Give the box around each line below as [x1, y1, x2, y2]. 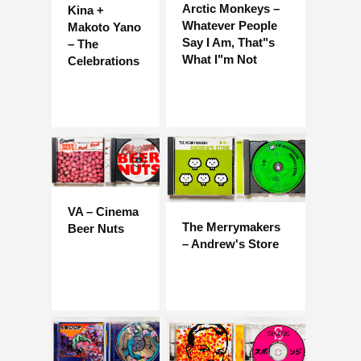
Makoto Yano [68, 19, 141, 34]
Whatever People [182, 19, 277, 33]
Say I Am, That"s [182, 35, 275, 50]
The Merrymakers [182, 220, 280, 234]
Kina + [68, 2, 104, 17]
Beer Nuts [68, 221, 124, 235]
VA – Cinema [68, 204, 139, 218]
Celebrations [68, 53, 139, 68]
